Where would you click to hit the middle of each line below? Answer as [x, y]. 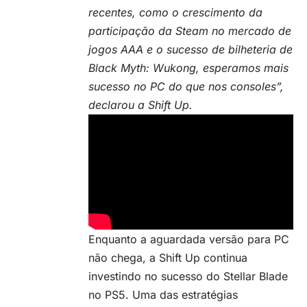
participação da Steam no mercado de [190, 31]
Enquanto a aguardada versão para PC [189, 239]
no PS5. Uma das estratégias [163, 294]
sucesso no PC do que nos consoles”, [186, 87]
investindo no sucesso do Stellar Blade [188, 276]
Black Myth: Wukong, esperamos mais [188, 68]
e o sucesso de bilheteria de [218, 50]
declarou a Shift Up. [140, 105]
